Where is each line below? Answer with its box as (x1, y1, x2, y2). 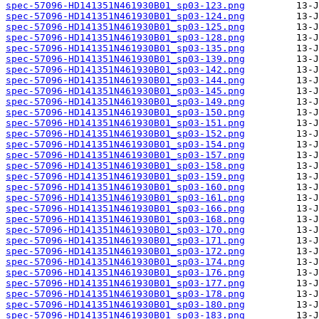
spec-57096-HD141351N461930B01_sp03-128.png (6, 32, 245, 43)
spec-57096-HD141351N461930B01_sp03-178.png (6, 288, 245, 300)
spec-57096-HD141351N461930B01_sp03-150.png (6, 107, 245, 118)
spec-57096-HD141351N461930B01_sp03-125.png (6, 21, 245, 33)
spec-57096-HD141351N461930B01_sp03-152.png (6, 128, 245, 140)
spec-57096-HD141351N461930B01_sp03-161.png (6, 192, 245, 204)
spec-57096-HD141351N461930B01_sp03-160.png (6, 182, 245, 193)
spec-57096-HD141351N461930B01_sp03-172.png (6, 246, 245, 257)
